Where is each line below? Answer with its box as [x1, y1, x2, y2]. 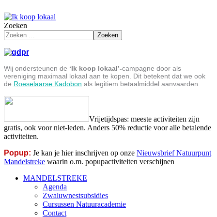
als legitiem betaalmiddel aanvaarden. [82, 80, 200, 88]
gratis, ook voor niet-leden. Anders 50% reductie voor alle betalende [4, 123, 211, 132]
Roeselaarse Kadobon [14, 80, 82, 88]
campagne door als [122, 64, 181, 72]
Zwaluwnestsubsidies [43, 191, 108, 200]
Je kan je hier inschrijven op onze [33, 148, 137, 157]
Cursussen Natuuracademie [43, 200, 126, 208]
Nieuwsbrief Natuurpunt [137, 148, 211, 157]
